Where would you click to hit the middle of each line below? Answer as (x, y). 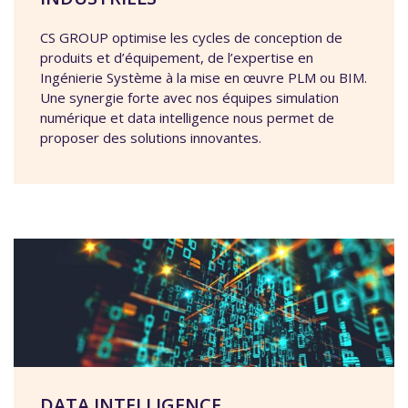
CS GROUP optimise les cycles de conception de (191, 38)
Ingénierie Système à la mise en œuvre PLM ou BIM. (204, 78)
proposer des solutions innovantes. (151, 138)
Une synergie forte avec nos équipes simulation (189, 98)
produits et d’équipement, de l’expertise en (177, 58)
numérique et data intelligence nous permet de (187, 118)
